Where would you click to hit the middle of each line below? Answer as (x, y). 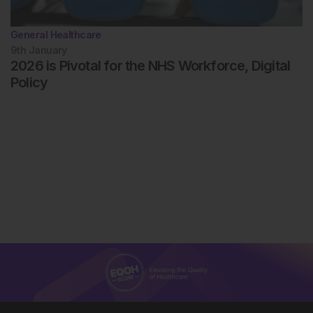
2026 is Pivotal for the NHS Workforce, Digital (151, 65)
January (48, 50)
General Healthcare (56, 34)
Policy (29, 82)
